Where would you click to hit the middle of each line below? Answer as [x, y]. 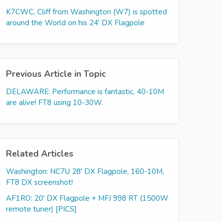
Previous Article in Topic [56, 74]
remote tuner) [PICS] [41, 209]
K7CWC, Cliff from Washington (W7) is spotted [86, 12]
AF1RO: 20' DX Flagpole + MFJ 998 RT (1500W [87, 198]
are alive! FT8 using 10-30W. [55, 103]
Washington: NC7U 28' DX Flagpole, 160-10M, [85, 171]
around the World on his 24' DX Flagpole [75, 23]
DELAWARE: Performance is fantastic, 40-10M [85, 92]
